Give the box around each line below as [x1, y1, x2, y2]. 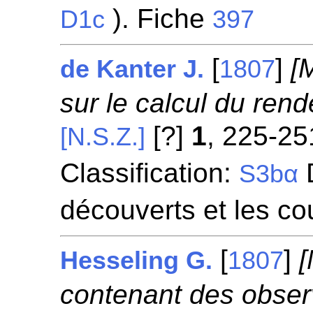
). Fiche [105, 3, 213, 34]
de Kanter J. [60, 55, 205, 83]
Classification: [60, 158, 240, 188]
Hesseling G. [60, 247, 213, 275]
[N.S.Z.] [60, 123, 146, 151]
